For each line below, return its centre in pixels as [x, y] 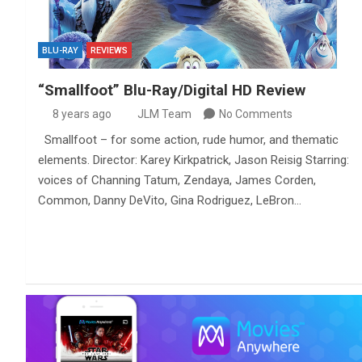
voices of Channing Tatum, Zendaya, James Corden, [177, 180]
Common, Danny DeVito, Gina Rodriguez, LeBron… [170, 200]
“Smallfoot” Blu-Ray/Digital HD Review [172, 90]
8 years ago [82, 114]
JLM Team [164, 114]
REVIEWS [109, 50]
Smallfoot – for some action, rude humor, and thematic [188, 139]
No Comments [256, 114]
